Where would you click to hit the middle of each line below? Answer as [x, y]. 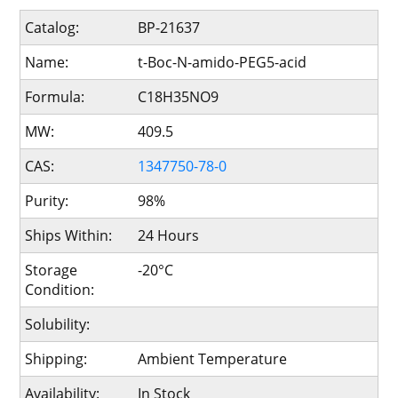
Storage [52, 270]
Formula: [55, 97]
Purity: [47, 201]
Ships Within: [69, 235]
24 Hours [168, 235]
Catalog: [52, 28]
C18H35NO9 [178, 97]
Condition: [60, 290]
